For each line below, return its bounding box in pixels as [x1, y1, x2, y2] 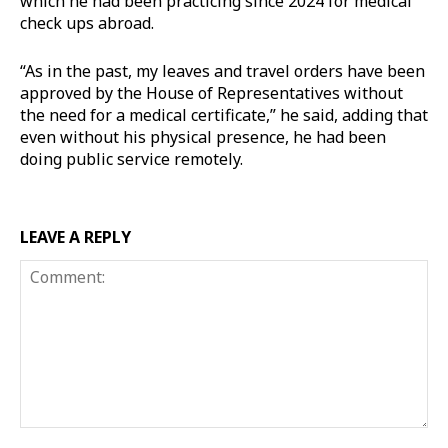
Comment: [19, 428, 86, 446]
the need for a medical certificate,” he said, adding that [20, 103, 428, 126]
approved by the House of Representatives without [20, 81, 403, 104]
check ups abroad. [20, 11, 154, 34]
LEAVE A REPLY [20, 225, 131, 248]
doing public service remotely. [20, 147, 243, 170]
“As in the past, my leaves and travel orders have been [20, 59, 425, 82]
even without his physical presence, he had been [20, 125, 386, 148]
